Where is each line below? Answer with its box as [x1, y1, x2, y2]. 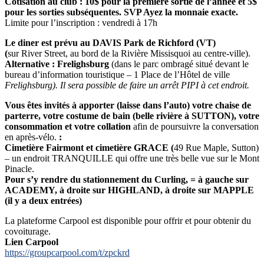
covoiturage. [5, 226, 51, 237]
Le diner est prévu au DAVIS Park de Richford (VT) [5, 38, 216, 48]
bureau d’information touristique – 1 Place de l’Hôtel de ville [5, 70, 230, 80]
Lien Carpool [5, 237, 58, 247]
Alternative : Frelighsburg [5, 59, 109, 70]
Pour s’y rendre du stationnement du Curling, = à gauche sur [5, 174, 249, 185]
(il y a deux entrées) [5, 196, 82, 206]
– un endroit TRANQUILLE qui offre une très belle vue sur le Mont [5, 153, 259, 164]
